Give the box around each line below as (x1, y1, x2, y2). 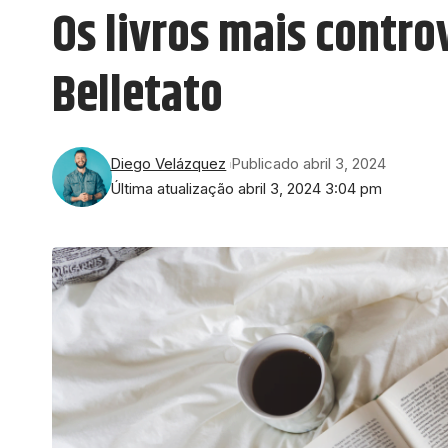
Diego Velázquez (110, 155, 227, 174)
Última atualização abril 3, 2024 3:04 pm (110, 180, 383, 199)
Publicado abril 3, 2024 (231, 155, 387, 174)
